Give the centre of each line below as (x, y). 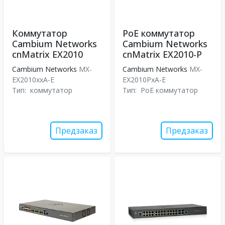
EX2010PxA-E (145, 80)
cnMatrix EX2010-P (162, 54)
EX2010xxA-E (34, 80)
